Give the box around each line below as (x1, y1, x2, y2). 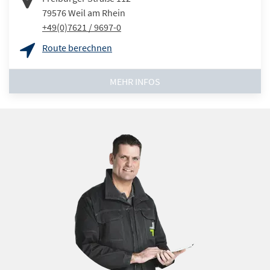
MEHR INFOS (110, 75, 160, 87)
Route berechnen (42, 42, 112, 54)
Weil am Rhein (68, 7, 125, 19)
